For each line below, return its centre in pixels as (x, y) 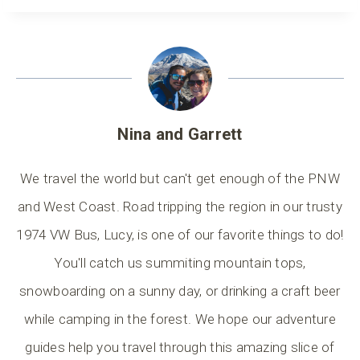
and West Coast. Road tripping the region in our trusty (180, 207)
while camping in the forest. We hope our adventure (180, 319)
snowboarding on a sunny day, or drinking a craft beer (180, 291)
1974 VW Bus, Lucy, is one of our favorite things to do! (180, 235)
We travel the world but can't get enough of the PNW (180, 179)
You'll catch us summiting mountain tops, (180, 263)
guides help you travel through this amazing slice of (180, 348)
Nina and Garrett (180, 135)
